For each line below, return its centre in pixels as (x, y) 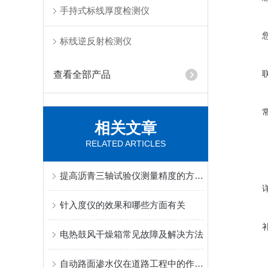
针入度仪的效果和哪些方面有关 (123, 205)
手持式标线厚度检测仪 (105, 10)
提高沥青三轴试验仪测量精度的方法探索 (199, 176)
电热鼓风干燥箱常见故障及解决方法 (132, 234)
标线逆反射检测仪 (96, 41)
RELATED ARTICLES (126, 144)
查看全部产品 (82, 74)
